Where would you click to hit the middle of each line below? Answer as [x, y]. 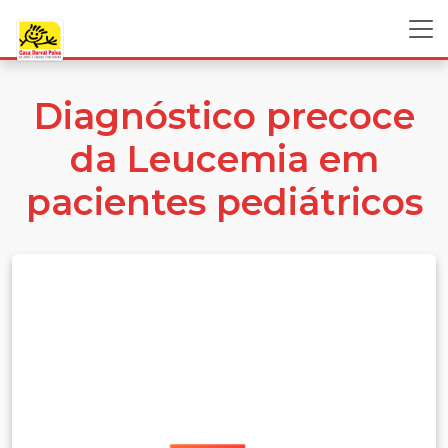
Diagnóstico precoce [224, 116]
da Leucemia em [224, 159]
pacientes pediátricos [224, 202]
